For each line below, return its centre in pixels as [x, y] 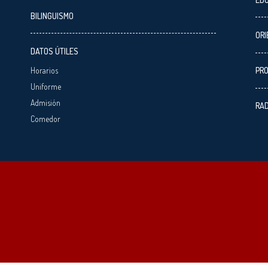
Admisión [45, 102]
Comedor [45, 118]
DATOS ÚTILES [54, 51]
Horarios [44, 70]
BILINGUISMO [52, 16]
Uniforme [45, 86]
